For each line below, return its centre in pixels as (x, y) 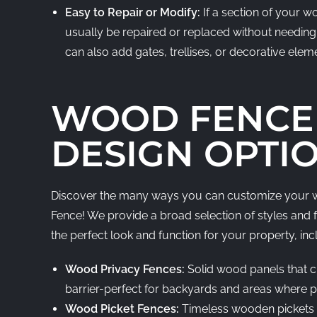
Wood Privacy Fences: (126, 269)
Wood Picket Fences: (123, 309)
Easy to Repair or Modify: (134, 12)
